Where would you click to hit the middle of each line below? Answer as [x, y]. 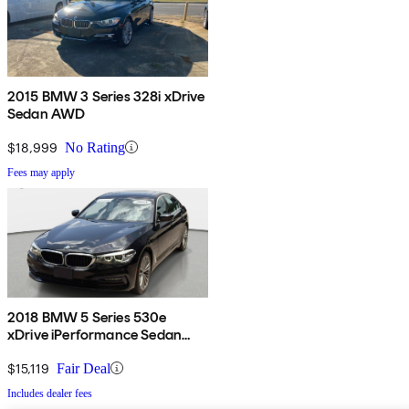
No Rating [95, 147]
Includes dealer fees [50, 393]
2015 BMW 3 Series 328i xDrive [106, 96]
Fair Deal [84, 368]
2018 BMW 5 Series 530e [87, 317]
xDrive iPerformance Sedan [94, 334]
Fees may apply [41, 172]
